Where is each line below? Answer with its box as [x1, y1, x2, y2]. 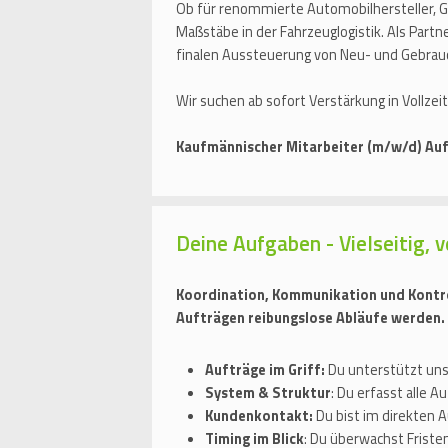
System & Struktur [205, 382, 331, 405]
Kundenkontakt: [205, 405, 313, 428]
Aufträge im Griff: [205, 359, 328, 382]
